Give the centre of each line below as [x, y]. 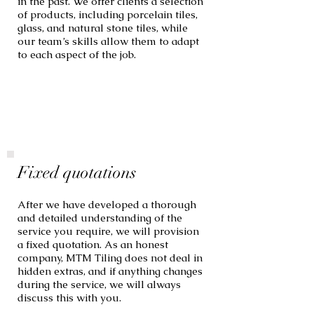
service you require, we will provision [108, 231]
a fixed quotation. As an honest [93, 244]
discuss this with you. [69, 298]
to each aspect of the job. [77, 54]
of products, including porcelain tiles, [108, 14]
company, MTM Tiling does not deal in [110, 258]
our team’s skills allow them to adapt [108, 41]
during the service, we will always [99, 284]
